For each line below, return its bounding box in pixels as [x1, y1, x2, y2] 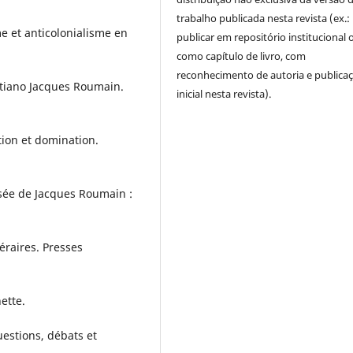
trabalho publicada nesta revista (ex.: [176, 11, 351, 26]
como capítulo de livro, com [176, 49, 307, 64]
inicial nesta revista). [176, 87, 272, 102]
